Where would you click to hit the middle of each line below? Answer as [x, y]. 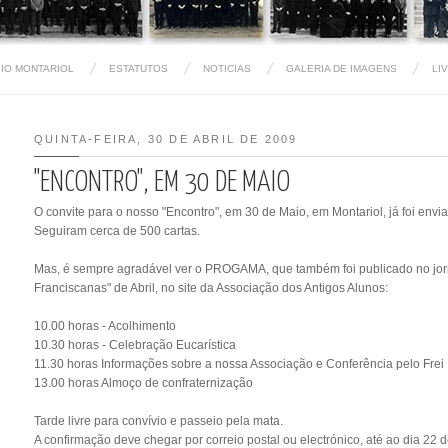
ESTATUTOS [138, 68]
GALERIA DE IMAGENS [341, 68]
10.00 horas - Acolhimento [105, 325]
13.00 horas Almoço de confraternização [143, 382]
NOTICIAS [226, 68]
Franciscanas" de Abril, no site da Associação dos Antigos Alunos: [211, 287]
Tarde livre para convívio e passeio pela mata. [158, 420]
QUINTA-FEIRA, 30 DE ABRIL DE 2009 [166, 138]
